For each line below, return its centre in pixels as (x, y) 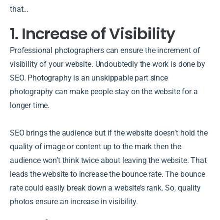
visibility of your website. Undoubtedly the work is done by (108, 64)
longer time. (30, 105)
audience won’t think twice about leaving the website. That (108, 160)
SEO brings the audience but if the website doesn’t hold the (109, 133)
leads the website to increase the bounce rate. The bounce (108, 174)
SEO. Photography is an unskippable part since (89, 78)
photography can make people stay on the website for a (104, 91)
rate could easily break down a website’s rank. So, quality (105, 188)
